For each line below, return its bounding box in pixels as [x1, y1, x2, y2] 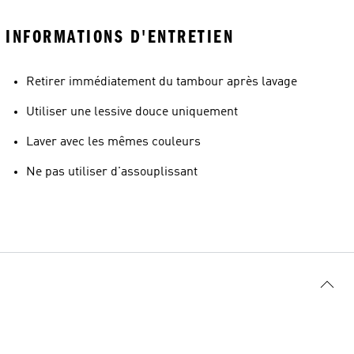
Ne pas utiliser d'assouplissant [26, 166, 198, 179]
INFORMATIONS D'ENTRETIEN [6, 26, 234, 47]
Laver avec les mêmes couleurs [26, 136, 201, 149]
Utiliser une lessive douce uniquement [26, 106, 238, 119]
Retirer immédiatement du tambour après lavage [26, 76, 297, 88]
